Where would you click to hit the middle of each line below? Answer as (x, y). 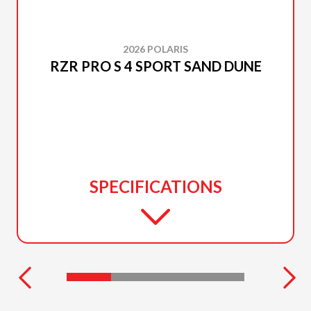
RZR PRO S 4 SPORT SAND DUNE (155, 66)
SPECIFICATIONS (155, 186)
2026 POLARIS (155, 49)
